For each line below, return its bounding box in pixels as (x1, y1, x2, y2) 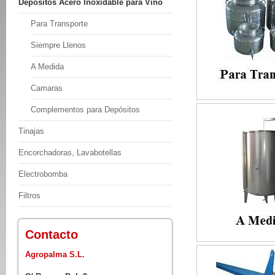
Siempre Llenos (31, 41, 86, 50)
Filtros (18, 191, 41, 200)
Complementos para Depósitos (31, 105, 140, 114)
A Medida (31, 62, 64, 71)
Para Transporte (31, 19, 88, 28)
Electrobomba (18, 169, 68, 179)
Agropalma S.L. (25, 250, 85, 259)
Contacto (25, 228, 78, 241)
